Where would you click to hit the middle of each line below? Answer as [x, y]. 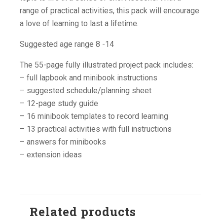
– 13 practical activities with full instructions [96, 129]
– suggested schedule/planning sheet [86, 90]
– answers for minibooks [63, 142]
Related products [83, 211]
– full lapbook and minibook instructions [89, 77]
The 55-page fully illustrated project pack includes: [107, 65]
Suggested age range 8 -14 [67, 44]
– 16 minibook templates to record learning [94, 116]
